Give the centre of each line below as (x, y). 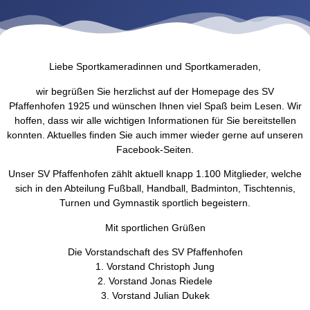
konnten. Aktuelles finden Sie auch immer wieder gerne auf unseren (155, 135)
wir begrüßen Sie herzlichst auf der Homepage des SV (155, 91)
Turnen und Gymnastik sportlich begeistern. (155, 203)
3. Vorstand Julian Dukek (155, 295)
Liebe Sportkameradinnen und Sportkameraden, (155, 67)
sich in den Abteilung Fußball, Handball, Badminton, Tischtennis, (155, 189)
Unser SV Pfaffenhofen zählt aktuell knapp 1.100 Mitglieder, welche (155, 174)
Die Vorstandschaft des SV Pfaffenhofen (155, 252)
